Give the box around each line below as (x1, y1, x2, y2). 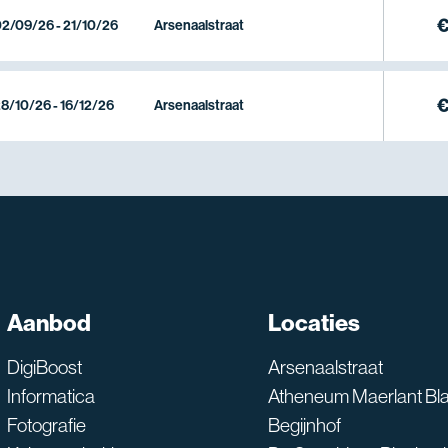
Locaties (268, 308, 361, 337)
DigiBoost (6, 355, 82, 378)
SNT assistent (336, 309, 439, 328)
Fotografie (6, 413, 86, 436)
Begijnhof (268, 413, 342, 436)
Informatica (6, 384, 95, 407)
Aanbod (6, 308, 91, 337)
